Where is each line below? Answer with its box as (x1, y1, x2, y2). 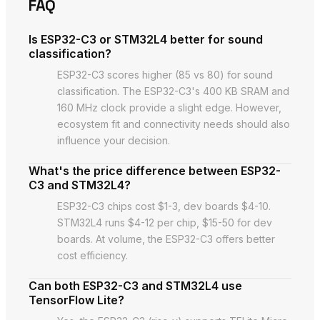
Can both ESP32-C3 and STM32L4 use (29, 278, 242, 293)
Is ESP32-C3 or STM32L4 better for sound (29, 31, 263, 46)
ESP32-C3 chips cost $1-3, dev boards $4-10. (57, 199, 271, 212)
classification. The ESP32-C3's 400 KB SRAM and (57, 84, 289, 97)
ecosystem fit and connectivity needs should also (57, 117, 290, 130)
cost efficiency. (57, 249, 128, 261)
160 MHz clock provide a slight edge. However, (57, 101, 281, 114)
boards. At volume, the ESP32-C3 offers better (57, 232, 275, 245)
